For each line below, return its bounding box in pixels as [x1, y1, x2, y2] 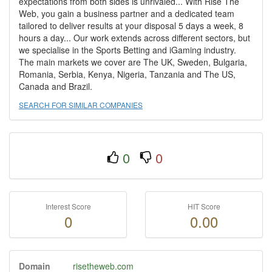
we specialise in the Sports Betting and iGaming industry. [19, 44, 236, 56]
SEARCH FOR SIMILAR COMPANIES [19, 100, 143, 110]
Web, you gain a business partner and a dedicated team [19, 7, 234, 19]
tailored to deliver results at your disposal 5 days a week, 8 [19, 19, 243, 32]
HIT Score [188, 201, 220, 211]
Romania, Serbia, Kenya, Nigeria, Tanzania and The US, [19, 68, 236, 80]
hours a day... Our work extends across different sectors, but [19, 32, 250, 44]
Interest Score [45, 201, 91, 211]
